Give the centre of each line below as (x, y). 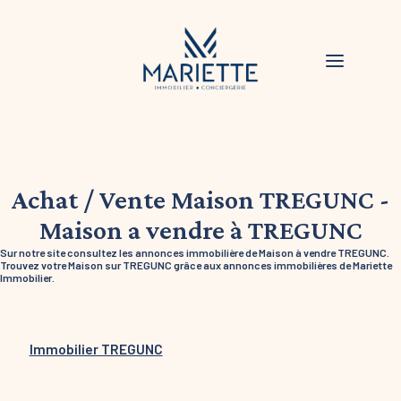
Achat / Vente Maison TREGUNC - (200, 199)
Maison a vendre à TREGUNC (200, 229)
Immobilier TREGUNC (96, 349)
